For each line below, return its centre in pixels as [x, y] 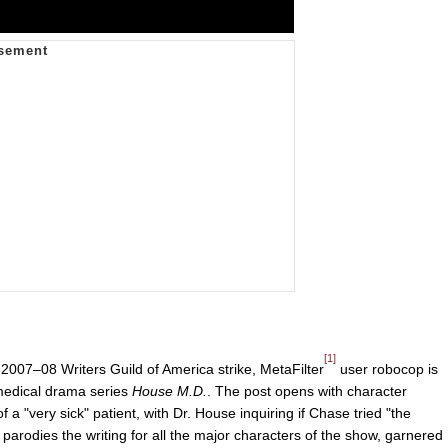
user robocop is [387, 368]
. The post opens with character [307, 390]
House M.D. [169, 390]
